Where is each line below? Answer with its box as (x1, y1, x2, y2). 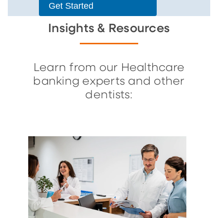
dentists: (85, 90, 133, 101)
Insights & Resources (48, 23, 170, 35)
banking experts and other (33, 76, 185, 88)
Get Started (49, 1, 94, 11)
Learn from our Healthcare (33, 62, 185, 74)
